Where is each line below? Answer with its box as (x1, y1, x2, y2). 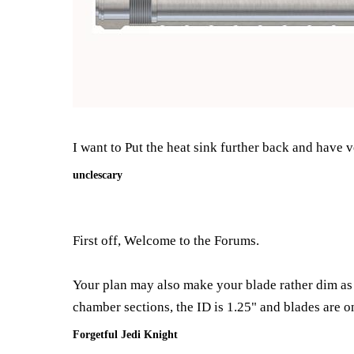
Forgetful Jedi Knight (73, 328, 178, 341)
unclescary (73, 168, 122, 181)
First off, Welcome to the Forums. (73, 233, 259, 248)
